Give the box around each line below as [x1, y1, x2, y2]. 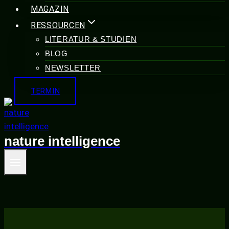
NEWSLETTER [45, 63, 101, 72]
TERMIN [31, 86, 60, 96]
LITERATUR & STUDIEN [45, 35, 137, 43]
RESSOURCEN [31, 20, 85, 30]
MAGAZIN [31, 4, 69, 14]
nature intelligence [4, 133, 120, 149]
